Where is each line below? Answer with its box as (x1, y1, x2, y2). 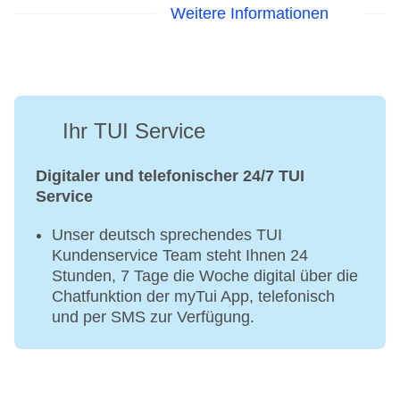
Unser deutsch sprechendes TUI (52, 226, 282, 245)
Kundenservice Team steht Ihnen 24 (52, 246, 308, 265)
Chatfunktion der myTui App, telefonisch (52, 287, 335, 306)
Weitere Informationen (171, 4, 329, 22)
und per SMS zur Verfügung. (52, 308, 254, 327)
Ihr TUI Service (62, 119, 205, 144)
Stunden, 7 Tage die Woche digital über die (52, 267, 358, 286)
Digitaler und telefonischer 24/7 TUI (36, 167, 304, 186)
